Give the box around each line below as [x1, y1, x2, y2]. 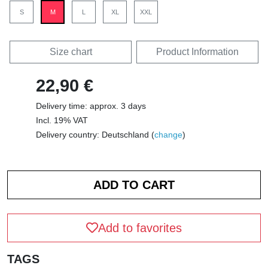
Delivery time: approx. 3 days [36, 101, 146, 111]
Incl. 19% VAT [36, 115, 88, 125]
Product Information [156, 47, 239, 57]
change [154, 130, 182, 139]
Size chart [49, 47, 92, 57]
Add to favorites [98, 221, 182, 234]
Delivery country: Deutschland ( [36, 130, 154, 139]
